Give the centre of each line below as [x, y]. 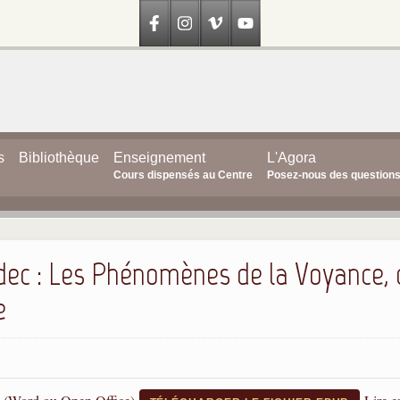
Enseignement [159, 158]
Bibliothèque [58, 158]
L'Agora [291, 158]
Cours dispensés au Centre [183, 175]
